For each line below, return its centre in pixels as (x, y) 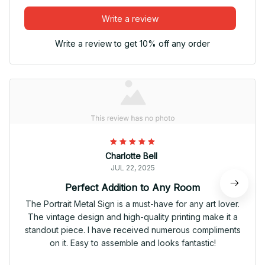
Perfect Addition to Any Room (132, 188)
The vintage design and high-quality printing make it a (132, 217)
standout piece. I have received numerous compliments (132, 230)
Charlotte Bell (131, 156)
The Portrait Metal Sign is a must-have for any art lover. (132, 204)
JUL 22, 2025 (132, 168)
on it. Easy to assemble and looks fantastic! (132, 243)
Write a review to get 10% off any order (132, 44)
